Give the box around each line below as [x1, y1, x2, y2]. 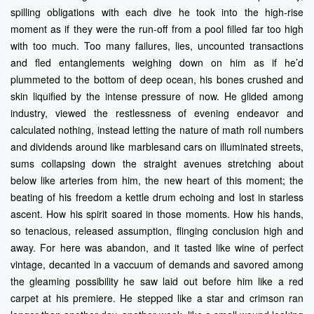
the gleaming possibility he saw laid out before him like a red [11, 273, 303, 288]
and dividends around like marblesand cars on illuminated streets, [11, 139, 303, 153]
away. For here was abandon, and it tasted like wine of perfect [11, 240, 303, 254]
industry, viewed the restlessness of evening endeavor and [11, 105, 303, 120]
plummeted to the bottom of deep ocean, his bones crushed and [11, 71, 303, 86]
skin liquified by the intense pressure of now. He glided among [11, 88, 303, 103]
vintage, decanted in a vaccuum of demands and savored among [11, 257, 303, 271]
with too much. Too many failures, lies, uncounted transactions [11, 38, 303, 53]
